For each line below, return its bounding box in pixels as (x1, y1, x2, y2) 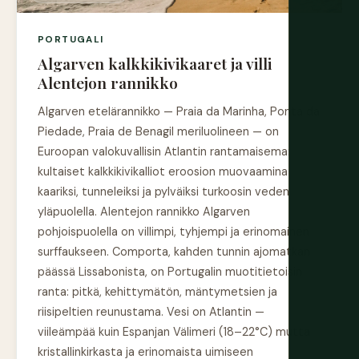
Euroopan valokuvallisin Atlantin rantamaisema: (38, 144, 290, 159)
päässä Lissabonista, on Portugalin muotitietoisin (38, 264, 302, 280)
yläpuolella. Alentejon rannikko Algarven (38, 204, 250, 220)
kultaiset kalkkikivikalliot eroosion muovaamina (38, 164, 288, 179)
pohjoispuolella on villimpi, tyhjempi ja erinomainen (38, 224, 309, 240)
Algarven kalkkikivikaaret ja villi (38, 53, 272, 75)
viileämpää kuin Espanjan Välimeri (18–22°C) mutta (38, 325, 310, 340)
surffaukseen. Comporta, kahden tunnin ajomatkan (38, 244, 310, 260)
